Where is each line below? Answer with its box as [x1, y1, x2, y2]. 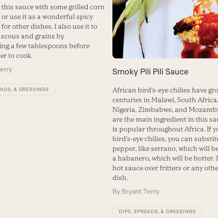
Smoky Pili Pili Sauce [112, 66, 189, 76]
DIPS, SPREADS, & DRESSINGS [119, 208, 197, 214]
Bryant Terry [122, 187, 160, 195]
